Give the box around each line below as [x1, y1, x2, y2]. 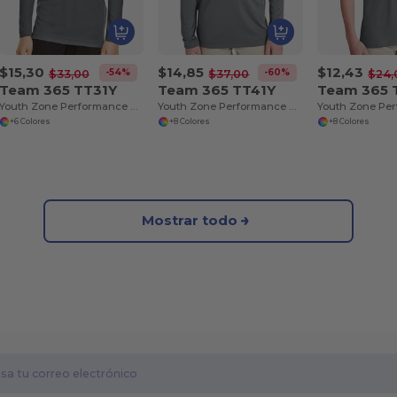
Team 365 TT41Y [158, 81, 276, 98]
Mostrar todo [141, 212, 237, 230]
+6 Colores [10, 117, 51, 127]
